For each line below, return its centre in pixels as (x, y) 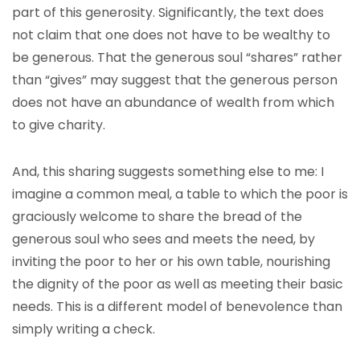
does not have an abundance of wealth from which (173, 102)
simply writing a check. (84, 329)
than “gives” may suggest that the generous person (175, 80)
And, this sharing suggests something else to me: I (168, 172)
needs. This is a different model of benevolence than (177, 307)
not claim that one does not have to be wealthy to (171, 35)
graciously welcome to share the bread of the (157, 217)
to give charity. (59, 125)
